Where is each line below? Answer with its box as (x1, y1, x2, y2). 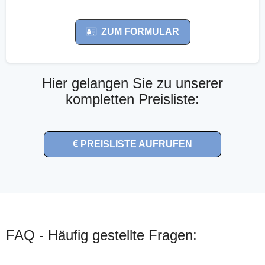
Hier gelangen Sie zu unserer (42, 75, 223, 91)
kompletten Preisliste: (66, 91, 199, 107)
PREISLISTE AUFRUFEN (80, 138, 192, 149)
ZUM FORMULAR (101, 26, 179, 37)
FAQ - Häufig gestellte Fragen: (6, 227, 197, 243)
